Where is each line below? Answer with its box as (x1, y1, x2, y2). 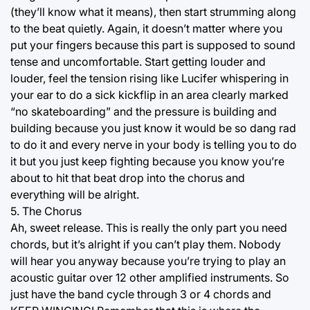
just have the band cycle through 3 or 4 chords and (10, 286, 271, 301)
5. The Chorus (10, 203, 82, 218)
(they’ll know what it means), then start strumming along (10, 4, 296, 19)
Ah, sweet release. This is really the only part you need (10, 220, 287, 235)
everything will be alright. (10, 187, 139, 201)
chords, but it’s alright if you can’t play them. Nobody (10, 237, 281, 251)
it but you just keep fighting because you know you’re (10, 154, 284, 168)
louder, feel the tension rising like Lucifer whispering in (10, 71, 289, 85)
